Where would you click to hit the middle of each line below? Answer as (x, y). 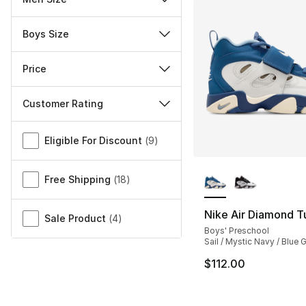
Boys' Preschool (236, 231)
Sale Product (75, 219)
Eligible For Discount (93, 141)
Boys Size (46, 34)
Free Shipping (78, 180)
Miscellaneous (48, 129)
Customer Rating (63, 104)
